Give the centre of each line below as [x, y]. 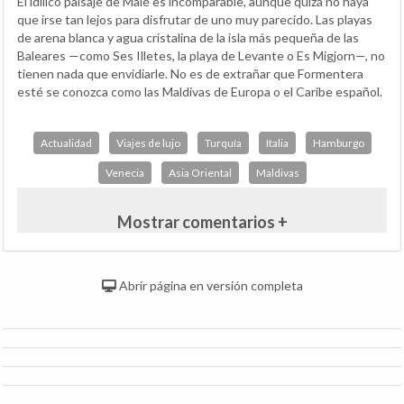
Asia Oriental [200, 172]
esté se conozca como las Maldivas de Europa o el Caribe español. [200, 91]
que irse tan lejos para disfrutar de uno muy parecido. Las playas [195, 19]
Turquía [223, 142]
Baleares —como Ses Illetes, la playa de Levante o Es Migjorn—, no [201, 55]
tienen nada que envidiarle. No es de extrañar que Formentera [190, 73]
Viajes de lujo [148, 142]
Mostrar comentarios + [202, 221]
